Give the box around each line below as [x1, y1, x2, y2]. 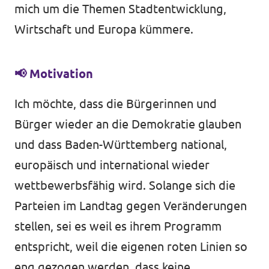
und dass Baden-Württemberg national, [14, 138, 227, 152]
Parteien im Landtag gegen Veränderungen [14, 199, 247, 213]
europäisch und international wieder [14, 158, 210, 172]
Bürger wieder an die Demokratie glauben [14, 117, 241, 131]
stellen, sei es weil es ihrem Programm [14, 219, 222, 234]
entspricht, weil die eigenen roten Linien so [14, 240, 247, 254]
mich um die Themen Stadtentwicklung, [14, 2, 226, 16]
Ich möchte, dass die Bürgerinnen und [14, 97, 217, 111]
